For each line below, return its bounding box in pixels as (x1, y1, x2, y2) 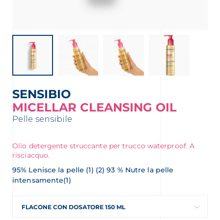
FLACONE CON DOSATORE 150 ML (22, 203, 125, 211)
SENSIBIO (20, 86, 71, 101)
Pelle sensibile (12, 114, 73, 124)
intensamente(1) (12, 175, 71, 185)
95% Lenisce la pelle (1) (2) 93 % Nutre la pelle (12, 165, 174, 174)
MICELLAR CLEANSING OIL (12, 100, 177, 114)
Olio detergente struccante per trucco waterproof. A (12, 141, 195, 150)
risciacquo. (12, 150, 50, 160)
